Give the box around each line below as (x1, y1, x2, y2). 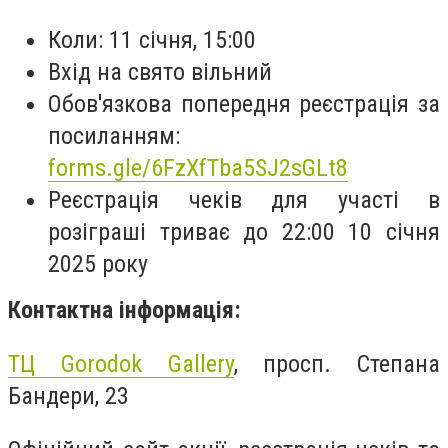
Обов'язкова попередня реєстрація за (48, 90, 440, 119)
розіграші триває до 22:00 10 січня (48, 218, 440, 247)
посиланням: (48, 122, 180, 151)
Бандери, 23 (8, 381, 129, 410)
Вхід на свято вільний (48, 58, 272, 87)
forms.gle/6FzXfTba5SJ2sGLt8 (48, 154, 348, 183)
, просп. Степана (233, 349, 440, 378)
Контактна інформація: (8, 296, 241, 325)
